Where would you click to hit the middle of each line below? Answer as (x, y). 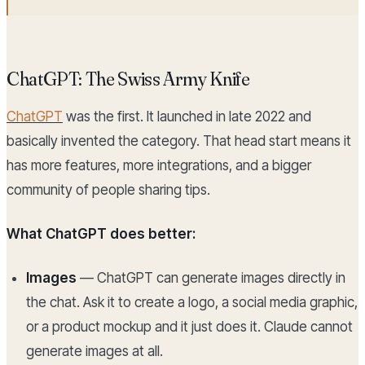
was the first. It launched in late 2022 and (187, 117)
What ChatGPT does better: (101, 234)
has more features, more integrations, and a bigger (159, 166)
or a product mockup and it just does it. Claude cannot (189, 327)
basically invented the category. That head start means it (179, 141)
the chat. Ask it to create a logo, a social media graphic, (192, 303)
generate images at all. (95, 352)
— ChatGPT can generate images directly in (211, 278)
